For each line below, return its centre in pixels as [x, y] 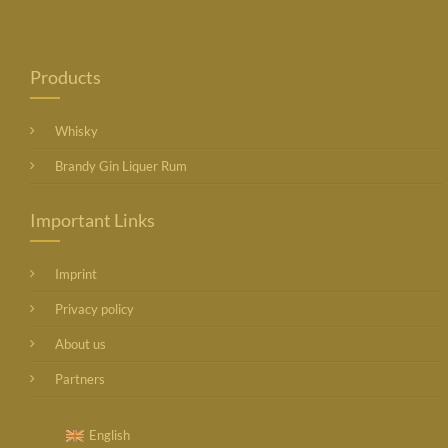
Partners [80, 379]
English [110, 435]
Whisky [77, 131]
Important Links [93, 220]
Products [66, 77]
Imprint [76, 274]
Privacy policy [95, 309]
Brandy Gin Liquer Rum [121, 166]
